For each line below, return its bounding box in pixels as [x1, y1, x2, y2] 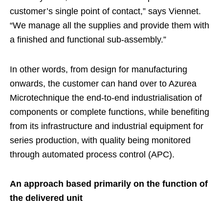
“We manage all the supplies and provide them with [10, 21, 209, 31]
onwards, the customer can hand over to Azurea [10, 78, 197, 88]
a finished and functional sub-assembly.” [10, 35, 166, 45]
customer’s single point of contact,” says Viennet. [10, 6, 201, 17]
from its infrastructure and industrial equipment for [10, 121, 203, 131]
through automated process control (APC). [10, 149, 175, 159]
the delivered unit [10, 193, 83, 203]
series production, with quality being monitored [10, 135, 191, 145]
